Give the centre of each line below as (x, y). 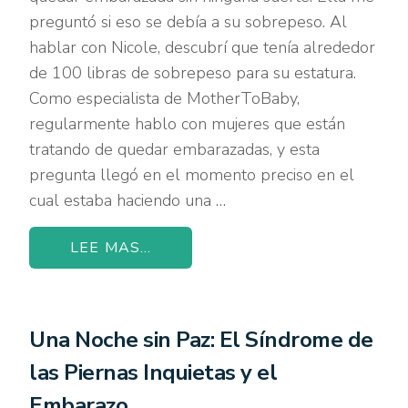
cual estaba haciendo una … (128, 200)
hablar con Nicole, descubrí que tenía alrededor (203, 47)
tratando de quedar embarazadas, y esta (175, 149)
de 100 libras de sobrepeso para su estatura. (193, 72)
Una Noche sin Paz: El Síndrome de (201, 339)
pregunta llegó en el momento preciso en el (192, 174)
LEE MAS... (111, 247)
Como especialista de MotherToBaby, (165, 98)
